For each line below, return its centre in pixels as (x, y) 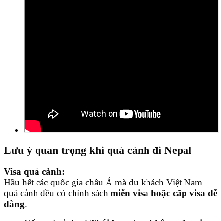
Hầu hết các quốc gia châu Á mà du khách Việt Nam (103, 182)
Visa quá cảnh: (34, 171)
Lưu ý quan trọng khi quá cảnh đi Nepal (98, 150)
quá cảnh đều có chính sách (57, 193)
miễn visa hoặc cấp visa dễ (164, 193)
